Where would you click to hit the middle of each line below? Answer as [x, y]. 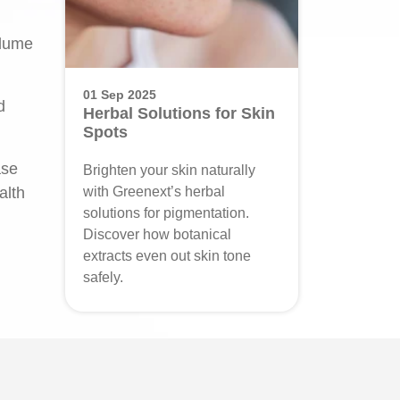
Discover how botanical [157, 234]
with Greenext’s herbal [154, 192]
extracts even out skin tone [167, 256]
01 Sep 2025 [120, 95]
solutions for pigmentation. [166, 213]
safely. [103, 277]
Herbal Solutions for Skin [179, 113]
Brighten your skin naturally [169, 170]
